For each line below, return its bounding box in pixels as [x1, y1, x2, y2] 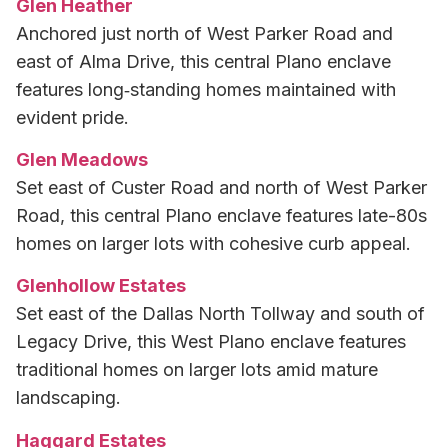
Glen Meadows [16, 148, 148, 170]
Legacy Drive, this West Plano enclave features [16, 331, 406, 353]
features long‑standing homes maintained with [16, 78, 396, 100]
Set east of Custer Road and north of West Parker [16, 176, 427, 198]
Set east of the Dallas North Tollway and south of [16, 303, 425, 325]
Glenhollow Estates [16, 275, 186, 297]
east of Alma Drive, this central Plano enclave [16, 50, 391, 72]
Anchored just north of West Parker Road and [16, 22, 393, 44]
